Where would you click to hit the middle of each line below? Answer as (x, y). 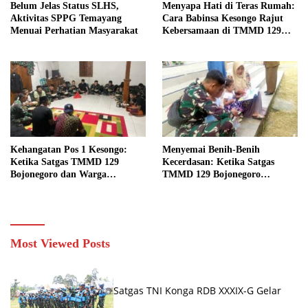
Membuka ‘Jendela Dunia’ (218, 187)
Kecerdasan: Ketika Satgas (218, 162)
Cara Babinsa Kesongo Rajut (223, 18)
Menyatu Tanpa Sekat (56, 187)
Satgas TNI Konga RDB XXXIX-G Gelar (197, 291)
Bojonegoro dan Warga (58, 175)
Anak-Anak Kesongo (206, 199)
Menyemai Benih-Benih (211, 150)
